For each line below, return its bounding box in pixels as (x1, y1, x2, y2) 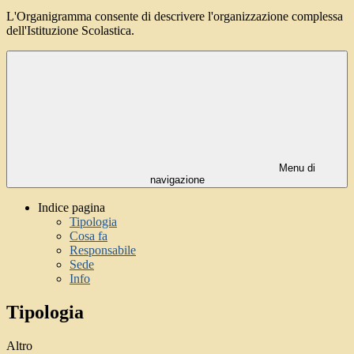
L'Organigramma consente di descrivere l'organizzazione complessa (6, 9, 343, 24)
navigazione (149, 174, 205, 186)
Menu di (276, 162, 315, 175)
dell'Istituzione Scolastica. (6, 24, 134, 38)
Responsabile (70, 243, 136, 258)
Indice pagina (38, 201, 105, 215)
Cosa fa (70, 229, 107, 243)
